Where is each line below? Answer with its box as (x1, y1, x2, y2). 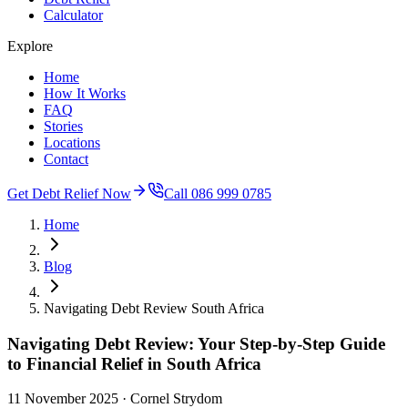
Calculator (44, 6, 103, 23)
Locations (44, 134, 100, 150)
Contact (44, 150, 88, 167)
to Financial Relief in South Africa (7, 353, 261, 373)
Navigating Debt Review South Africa (44, 300, 264, 316)
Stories (44, 117, 83, 134)
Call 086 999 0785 (164, 185, 271, 201)
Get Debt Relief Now (7, 185, 131, 201)
